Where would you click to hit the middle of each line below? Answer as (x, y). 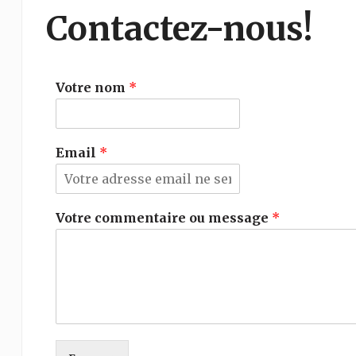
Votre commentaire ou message (163, 218)
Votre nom (92, 87)
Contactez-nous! (179, 29)
